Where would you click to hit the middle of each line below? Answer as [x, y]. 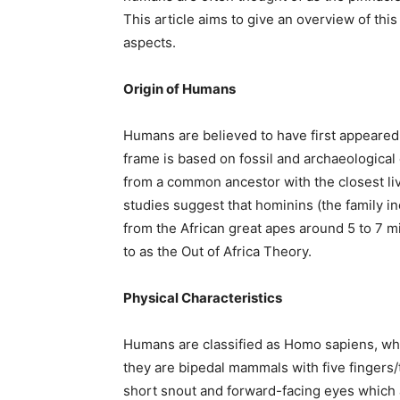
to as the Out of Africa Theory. [217, 251]
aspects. [150, 42]
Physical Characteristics [203, 298]
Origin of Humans [179, 89]
